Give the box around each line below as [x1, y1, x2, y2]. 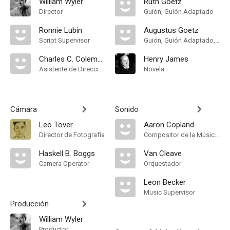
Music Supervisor [144, 188, 195, 196]
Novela [144, 65, 164, 73]
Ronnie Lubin [39, 26, 82, 35]
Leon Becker [144, 178, 186, 187]
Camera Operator [39, 160, 89, 167]
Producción [10, 199, 49, 208]
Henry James [144, 54, 188, 64]
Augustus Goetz [144, 26, 199, 35]
